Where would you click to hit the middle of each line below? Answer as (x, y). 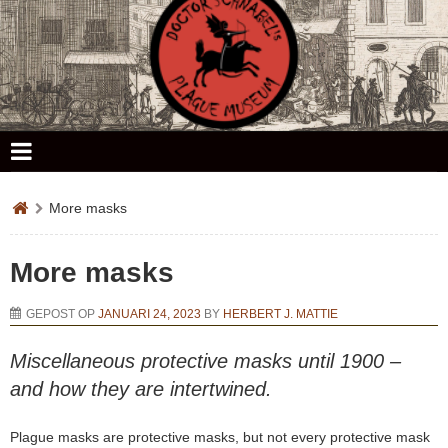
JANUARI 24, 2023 (149, 313)
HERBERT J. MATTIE (280, 313)
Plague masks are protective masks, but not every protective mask (220, 436)
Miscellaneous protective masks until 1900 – (205, 360)
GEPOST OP (62, 313)
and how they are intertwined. (141, 388)
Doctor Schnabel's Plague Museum (224, 144)
